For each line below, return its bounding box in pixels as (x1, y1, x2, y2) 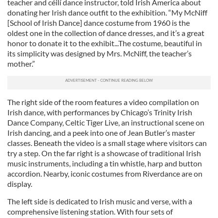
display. (7, 179, 32, 188)
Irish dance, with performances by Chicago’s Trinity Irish (7, 108, 192, 117)
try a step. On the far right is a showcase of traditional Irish (7, 148, 201, 158)
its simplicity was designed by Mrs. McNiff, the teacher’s (7, 49, 192, 58)
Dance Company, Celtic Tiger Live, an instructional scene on (7, 118, 204, 127)
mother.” (7, 59, 35, 68)
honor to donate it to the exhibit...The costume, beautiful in (7, 38, 202, 48)
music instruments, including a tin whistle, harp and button (7, 159, 202, 168)
